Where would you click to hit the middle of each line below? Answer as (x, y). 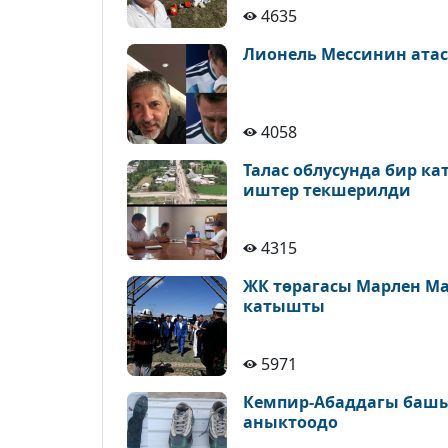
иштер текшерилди (327, 190)
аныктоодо (290, 422)
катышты (284, 306)
